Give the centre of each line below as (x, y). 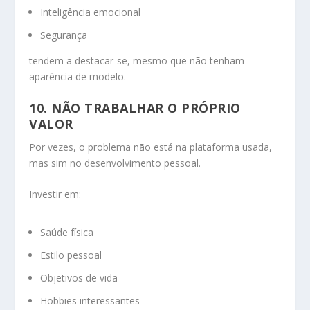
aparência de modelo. (78, 77)
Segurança (64, 35)
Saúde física (67, 232)
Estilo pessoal (71, 255)
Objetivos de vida (79, 277)
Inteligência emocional (91, 12)
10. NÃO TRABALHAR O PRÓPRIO (135, 108)
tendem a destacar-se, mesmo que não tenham (137, 61)
